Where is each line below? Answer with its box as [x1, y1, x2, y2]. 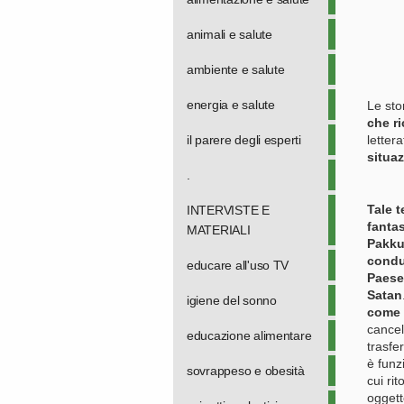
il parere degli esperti [187, 133, 301, 147]
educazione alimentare [187, 328, 312, 343]
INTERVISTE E [187, 203, 270, 217]
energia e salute [187, 97, 275, 112]
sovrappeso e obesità [187, 363, 305, 378]
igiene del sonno [187, 293, 277, 308]
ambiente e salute [187, 62, 285, 77]
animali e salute [187, 27, 272, 41]
